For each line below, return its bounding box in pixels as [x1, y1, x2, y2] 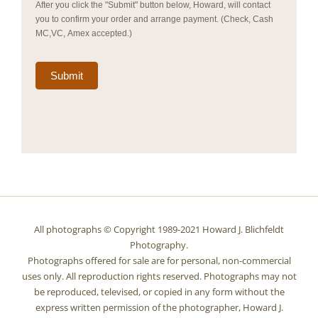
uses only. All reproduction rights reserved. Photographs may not [21, 269, 297, 283]
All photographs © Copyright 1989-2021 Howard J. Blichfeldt [34, 222, 284, 236]
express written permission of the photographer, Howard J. [35, 300, 283, 314]
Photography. [130, 238, 188, 251]
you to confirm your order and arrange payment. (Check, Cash [35, 13, 273, 24]
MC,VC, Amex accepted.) [35, 28, 132, 38]
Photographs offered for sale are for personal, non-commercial [27, 253, 291, 267]
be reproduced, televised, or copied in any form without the [33, 285, 285, 298]
